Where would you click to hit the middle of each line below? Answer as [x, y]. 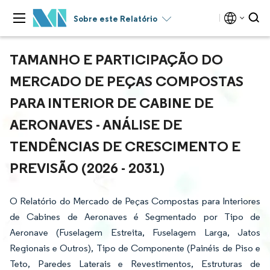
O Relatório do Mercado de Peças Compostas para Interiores [135, 201]
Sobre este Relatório [115, 19]
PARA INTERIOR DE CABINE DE [111, 102]
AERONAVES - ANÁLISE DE [96, 124]
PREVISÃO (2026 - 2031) [87, 168]
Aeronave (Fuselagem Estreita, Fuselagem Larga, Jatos [135, 232]
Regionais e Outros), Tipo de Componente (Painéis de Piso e [135, 248]
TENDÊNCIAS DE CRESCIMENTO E [125, 146]
